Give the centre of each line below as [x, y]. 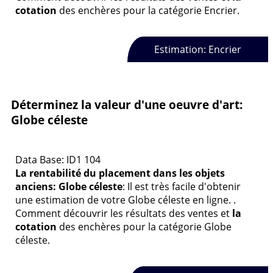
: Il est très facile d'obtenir [182, 187]
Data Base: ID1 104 [58, 160]
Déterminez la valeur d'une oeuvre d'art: [127, 105]
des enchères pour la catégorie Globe [144, 227]
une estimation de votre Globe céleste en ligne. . [126, 200]
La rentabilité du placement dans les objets [120, 173]
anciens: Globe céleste [69, 187]
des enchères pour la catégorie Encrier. [148, 11]
